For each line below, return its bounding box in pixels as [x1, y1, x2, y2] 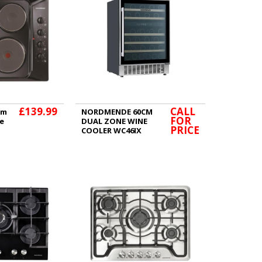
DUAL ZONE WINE [81, 115, 147, 126]
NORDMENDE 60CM [81, 106, 153, 117]
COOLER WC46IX [81, 125, 142, 136]
